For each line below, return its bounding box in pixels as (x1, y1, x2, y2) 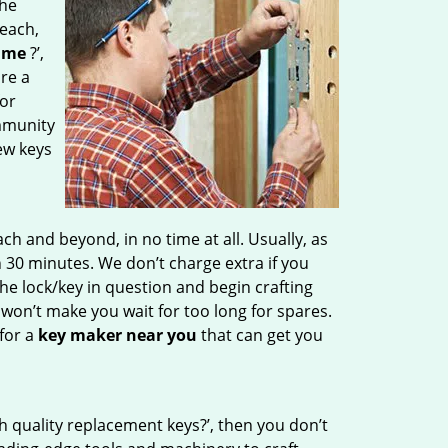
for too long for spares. (153, 300, 332, 322)
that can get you (196, 324, 323, 346)
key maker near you (37, 324, 197, 346)
